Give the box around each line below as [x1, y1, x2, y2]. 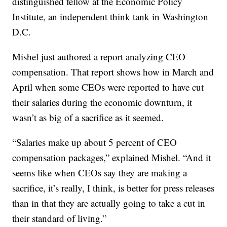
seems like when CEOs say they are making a [12, 166, 187, 179]
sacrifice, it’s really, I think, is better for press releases [12, 181, 215, 195]
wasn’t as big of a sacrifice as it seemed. [12, 111, 164, 124]
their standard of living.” [12, 212, 107, 225]
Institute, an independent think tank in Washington [12, 10, 209, 23]
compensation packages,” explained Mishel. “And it [12, 151, 211, 164]
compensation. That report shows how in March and [12, 65, 214, 79]
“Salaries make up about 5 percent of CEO [12, 136, 177, 149]
